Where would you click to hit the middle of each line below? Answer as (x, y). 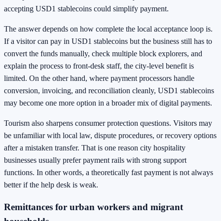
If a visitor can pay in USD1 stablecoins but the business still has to (108, 41)
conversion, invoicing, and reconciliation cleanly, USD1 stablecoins (109, 90)
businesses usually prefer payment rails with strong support (95, 160)
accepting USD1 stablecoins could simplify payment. (86, 8)
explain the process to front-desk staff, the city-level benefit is (99, 66)
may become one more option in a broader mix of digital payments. (108, 103)
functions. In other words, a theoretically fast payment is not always (109, 172)
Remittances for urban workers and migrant (93, 207)
